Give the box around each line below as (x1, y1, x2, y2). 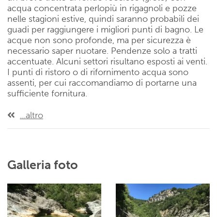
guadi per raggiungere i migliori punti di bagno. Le (7, 24, 203, 35)
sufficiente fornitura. (7, 88, 87, 99)
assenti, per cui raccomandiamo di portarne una (7, 77, 197, 88)
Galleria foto (7, 157, 78, 172)
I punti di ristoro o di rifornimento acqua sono (7, 67, 188, 77)
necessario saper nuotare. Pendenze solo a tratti (7, 46, 197, 56)
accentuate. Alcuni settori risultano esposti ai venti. (7, 56, 207, 67)
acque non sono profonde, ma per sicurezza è (7, 35, 191, 46)
